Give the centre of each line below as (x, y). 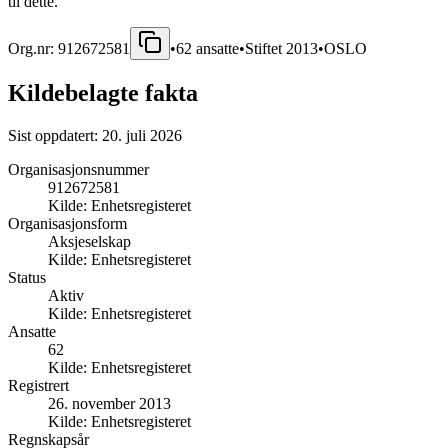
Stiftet (265, 48)
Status (27, 277)
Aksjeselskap (89, 241)
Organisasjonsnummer (78, 169)
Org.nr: (33, 48)
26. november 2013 (109, 403)
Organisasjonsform (67, 223)
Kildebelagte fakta (103, 92)
